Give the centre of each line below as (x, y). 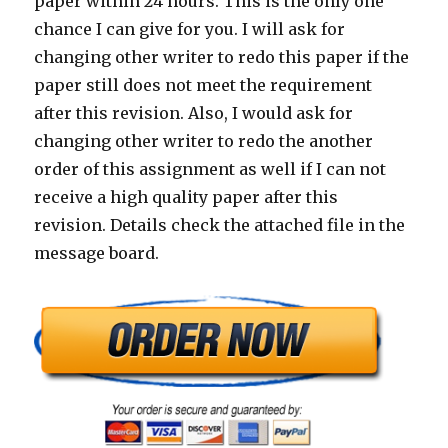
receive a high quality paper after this (186, 196)
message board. (97, 252)
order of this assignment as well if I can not (210, 168)
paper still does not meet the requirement (203, 84)
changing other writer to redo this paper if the (222, 56)
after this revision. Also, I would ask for (194, 112)
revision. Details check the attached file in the (220, 224)
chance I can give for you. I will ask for (190, 28)
